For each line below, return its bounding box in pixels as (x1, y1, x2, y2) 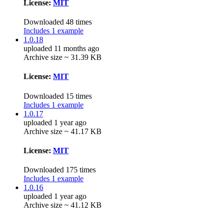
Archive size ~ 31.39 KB (24, 53, 102, 62)
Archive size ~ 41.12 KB (24, 201, 102, 210)
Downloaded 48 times (24, 18, 92, 27)
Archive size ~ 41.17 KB (24, 127, 102, 136)
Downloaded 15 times (24, 91, 92, 100)
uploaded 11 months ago (24, 44, 99, 53)
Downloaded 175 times (24, 165, 96, 174)
